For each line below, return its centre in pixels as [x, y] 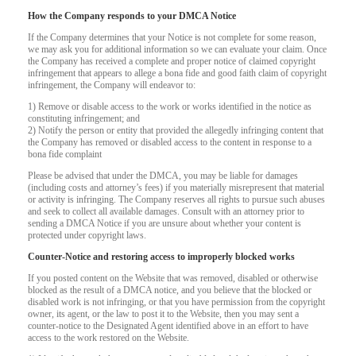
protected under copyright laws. [87, 235]
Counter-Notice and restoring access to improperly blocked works [161, 257]
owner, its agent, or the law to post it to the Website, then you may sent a [163, 314]
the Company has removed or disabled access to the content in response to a [170, 142]
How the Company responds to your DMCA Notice [132, 16]
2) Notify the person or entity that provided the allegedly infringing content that [176, 130]
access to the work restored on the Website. [108, 338]
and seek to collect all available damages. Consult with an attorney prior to [166, 211]
